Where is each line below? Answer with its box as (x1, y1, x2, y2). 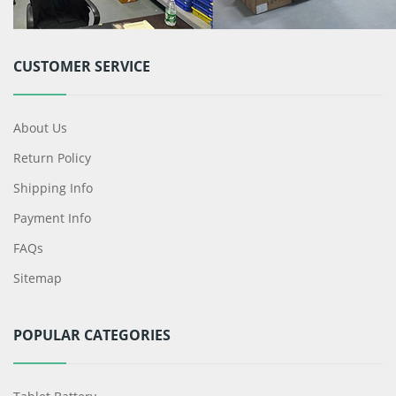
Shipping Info (13, 179, 93, 197)
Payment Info (13, 209, 91, 227)
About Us (13, 119, 67, 137)
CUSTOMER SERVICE (13, 57, 150, 77)
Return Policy (13, 149, 91, 167)
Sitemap (13, 270, 62, 287)
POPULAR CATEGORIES (13, 325, 171, 346)
